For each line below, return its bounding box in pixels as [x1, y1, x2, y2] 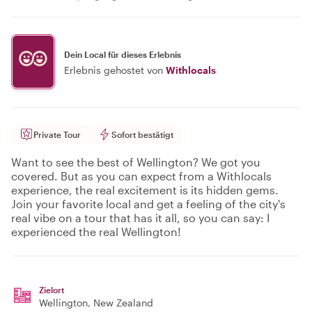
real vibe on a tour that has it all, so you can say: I [11, 211, 270, 224]
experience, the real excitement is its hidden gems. [11, 183, 279, 196]
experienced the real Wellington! [11, 225, 181, 238]
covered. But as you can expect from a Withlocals [11, 169, 272, 182]
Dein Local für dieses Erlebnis [64, 49, 181, 59]
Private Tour [33, 130, 81, 139]
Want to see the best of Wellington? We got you [11, 155, 260, 169]
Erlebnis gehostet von [64, 63, 163, 76]
